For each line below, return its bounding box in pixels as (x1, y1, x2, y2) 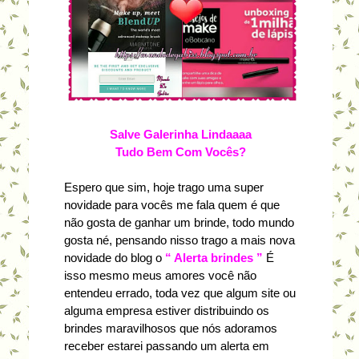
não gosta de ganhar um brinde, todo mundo (63, 216, 294, 229)
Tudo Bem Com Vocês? (115, 146, 246, 159)
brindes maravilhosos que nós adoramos (63, 322, 277, 335)
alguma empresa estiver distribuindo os (63, 305, 269, 317)
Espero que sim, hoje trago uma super (63, 181, 264, 194)
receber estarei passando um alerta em (63, 340, 269, 353)
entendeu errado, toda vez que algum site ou (63, 287, 296, 300)
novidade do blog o (63, 252, 162, 264)
